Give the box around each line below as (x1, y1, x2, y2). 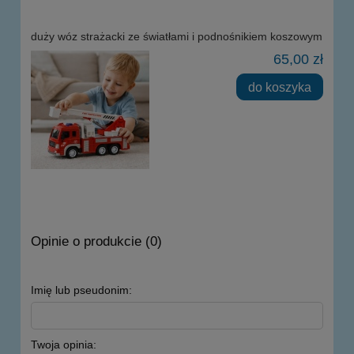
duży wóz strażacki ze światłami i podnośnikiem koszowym (31, 30, 322, 43)
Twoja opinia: (31, 338, 96, 352)
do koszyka (248, 79, 312, 94)
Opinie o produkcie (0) (31, 234, 162, 250)
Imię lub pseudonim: (31, 284, 132, 297)
